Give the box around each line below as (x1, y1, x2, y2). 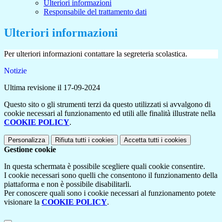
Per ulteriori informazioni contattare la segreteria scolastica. (4, 50, 187, 58)
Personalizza (8, 136, 45, 144)
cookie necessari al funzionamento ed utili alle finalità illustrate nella (4, 109, 216, 118)
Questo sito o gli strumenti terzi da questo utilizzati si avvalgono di (4, 100, 211, 109)
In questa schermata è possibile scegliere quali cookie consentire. (4, 162, 205, 171)
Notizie (4, 66, 27, 75)
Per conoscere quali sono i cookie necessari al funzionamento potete (4, 189, 216, 198)
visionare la (4, 198, 42, 207)
